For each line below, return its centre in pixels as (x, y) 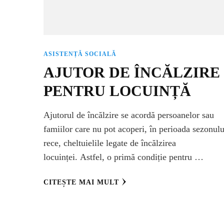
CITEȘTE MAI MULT (81, 182)
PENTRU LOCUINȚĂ (117, 91)
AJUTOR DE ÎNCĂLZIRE (132, 72)
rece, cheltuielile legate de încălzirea (110, 143)
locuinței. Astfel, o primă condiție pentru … (124, 157)
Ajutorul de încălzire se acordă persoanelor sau (129, 115)
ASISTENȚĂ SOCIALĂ (80, 54)
